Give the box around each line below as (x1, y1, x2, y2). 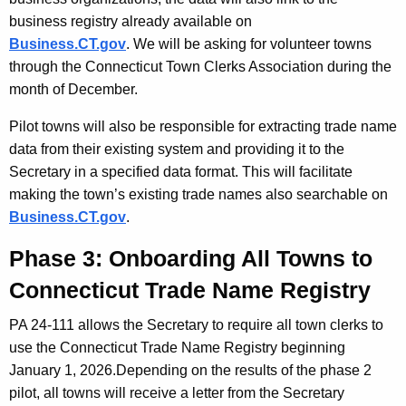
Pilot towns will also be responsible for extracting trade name (9, 119, 397, 135)
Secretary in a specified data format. (9, 164, 242, 180)
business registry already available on (9, 14, 252, 30)
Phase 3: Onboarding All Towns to (9, 246, 372, 272)
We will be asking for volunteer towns (133, 36, 372, 53)
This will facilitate (242, 164, 353, 180)
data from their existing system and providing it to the (9, 141, 344, 158)
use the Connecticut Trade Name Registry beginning (9, 340, 345, 356)
